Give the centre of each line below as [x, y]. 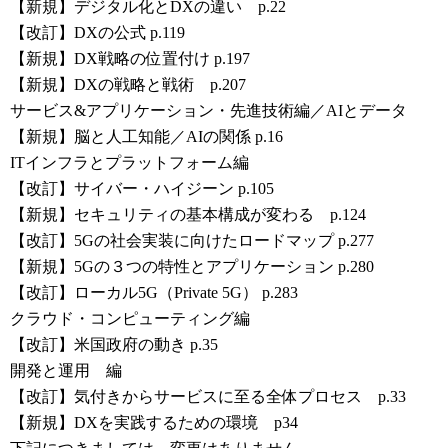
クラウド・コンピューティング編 [130, 318]
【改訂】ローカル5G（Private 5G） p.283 [154, 292]
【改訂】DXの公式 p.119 [97, 32]
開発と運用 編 [66, 370]
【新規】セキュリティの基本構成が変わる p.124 [188, 214]
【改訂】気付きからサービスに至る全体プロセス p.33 [208, 396]
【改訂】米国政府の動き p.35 [114, 344]
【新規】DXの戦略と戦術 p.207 [128, 84]
